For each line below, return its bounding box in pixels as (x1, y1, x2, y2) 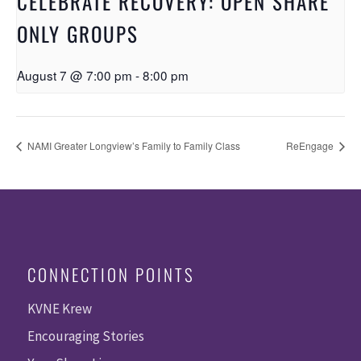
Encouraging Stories (27, 326, 144, 345)
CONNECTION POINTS (27, 261, 195, 287)
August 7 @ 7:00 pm (17, 65, 132, 84)
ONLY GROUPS (17, 18, 139, 48)
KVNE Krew (27, 299, 92, 317)
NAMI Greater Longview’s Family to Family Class (25, 138, 240, 152)
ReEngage (286, 138, 336, 152)
